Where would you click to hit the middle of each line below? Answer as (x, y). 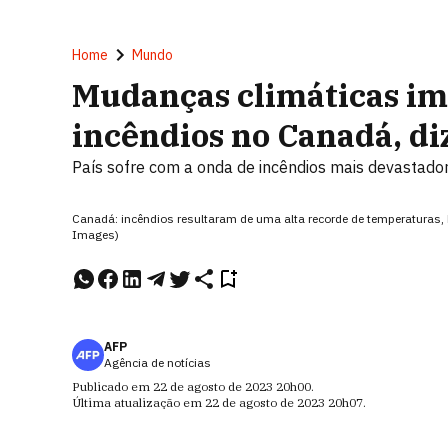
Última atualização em (138, 402)
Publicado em (112, 386)
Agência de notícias (157, 362)
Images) (95, 234)
